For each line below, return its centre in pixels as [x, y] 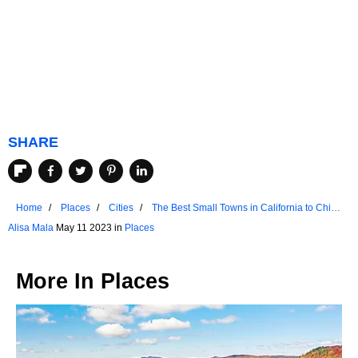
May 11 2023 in [89, 228]
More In [58, 282]
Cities [121, 208]
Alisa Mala [31, 228]
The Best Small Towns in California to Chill [244, 208]
